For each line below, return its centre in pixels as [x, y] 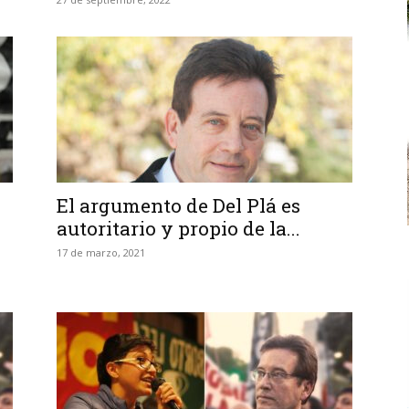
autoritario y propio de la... [178, 228]
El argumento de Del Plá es [178, 205]
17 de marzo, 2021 [101, 252]
